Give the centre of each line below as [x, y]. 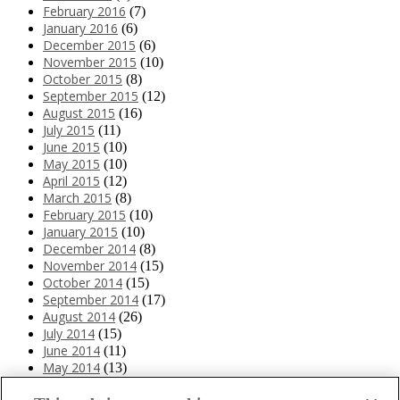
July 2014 [69, 333]
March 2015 [77, 197]
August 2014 [79, 316]
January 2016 [80, 28]
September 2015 [91, 96]
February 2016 [84, 11]
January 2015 [80, 231]
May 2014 [71, 367]
